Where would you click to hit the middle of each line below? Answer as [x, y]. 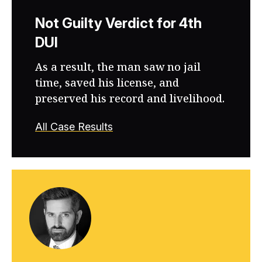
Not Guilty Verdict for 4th [118, 23]
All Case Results [74, 127]
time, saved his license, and [107, 82]
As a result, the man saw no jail [118, 67]
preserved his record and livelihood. [130, 98]
